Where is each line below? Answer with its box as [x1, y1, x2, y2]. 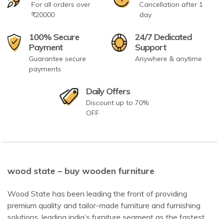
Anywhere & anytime [134, 54, 202, 64]
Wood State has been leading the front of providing [7, 189, 187, 199]
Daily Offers [86, 86, 131, 97]
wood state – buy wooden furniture [7, 165, 154, 177]
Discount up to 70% [86, 98, 149, 108]
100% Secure [29, 31, 80, 43]
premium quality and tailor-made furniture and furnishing [7, 200, 200, 211]
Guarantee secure [29, 54, 87, 64]
